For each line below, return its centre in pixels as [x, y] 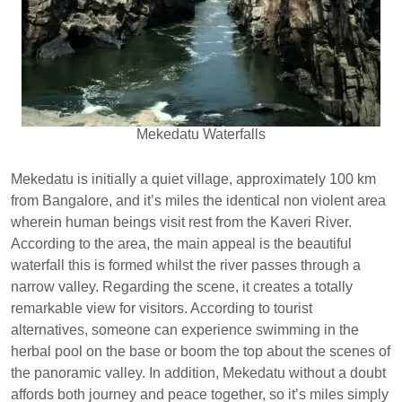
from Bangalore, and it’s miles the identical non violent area [198, 201]
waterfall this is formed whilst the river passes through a [186, 266]
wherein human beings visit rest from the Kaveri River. [181, 223]
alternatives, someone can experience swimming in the [185, 330]
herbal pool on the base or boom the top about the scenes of [201, 352]
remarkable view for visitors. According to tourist [162, 309]
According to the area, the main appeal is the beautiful [181, 244]
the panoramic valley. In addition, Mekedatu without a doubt [198, 373]
